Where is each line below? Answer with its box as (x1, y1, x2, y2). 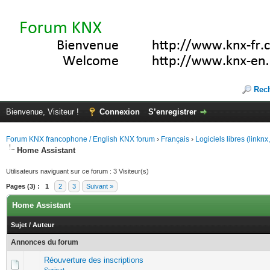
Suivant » (86, 183, 113, 190)
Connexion (99, 107, 140, 116)
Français (161, 135, 189, 143)
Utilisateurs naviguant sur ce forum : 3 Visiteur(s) (6, 168, 149, 175)
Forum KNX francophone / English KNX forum (6, 135, 155, 143)
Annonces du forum (11, 238, 78, 246)
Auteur (33, 221, 54, 228)
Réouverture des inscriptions (44, 256, 143, 265)
